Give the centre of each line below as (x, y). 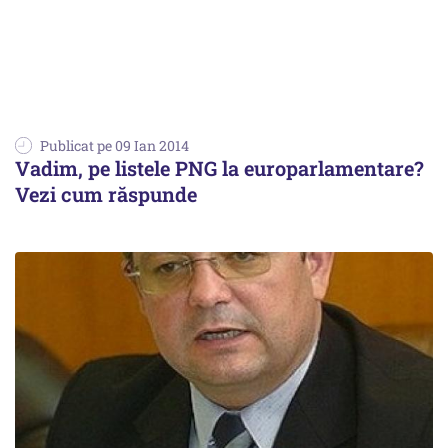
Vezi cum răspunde (106, 194)
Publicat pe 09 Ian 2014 (114, 145)
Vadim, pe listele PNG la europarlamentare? (219, 168)
